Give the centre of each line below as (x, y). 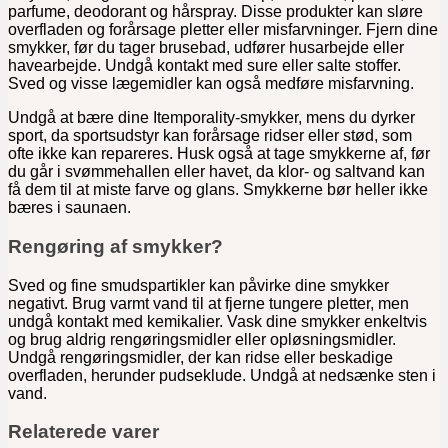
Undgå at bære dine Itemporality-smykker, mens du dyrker (211, 118)
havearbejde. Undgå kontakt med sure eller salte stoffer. (204, 66)
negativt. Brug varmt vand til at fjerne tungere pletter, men (208, 303)
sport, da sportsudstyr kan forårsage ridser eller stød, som (210, 136)
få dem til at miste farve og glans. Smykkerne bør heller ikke (218, 190)
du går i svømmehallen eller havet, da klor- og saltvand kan (216, 172)
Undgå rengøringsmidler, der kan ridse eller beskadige (200, 357)
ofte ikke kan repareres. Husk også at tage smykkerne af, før (219, 154)
